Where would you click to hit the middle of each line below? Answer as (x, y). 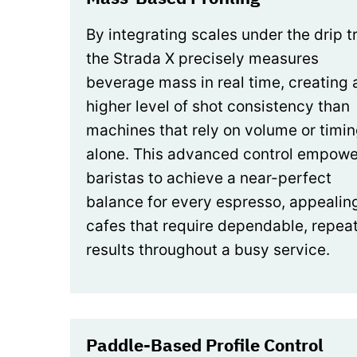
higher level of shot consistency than (218, 106)
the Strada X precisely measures (202, 58)
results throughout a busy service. (208, 249)
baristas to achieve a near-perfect (209, 178)
